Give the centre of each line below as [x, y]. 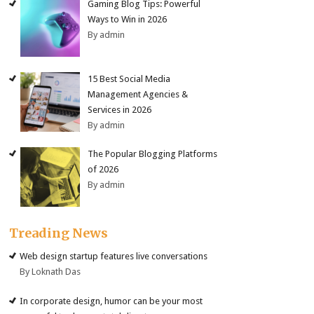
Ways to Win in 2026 [128, 20]
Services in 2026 [120, 109]
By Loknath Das [50, 272]
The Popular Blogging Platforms [153, 154]
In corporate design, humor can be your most [111, 301]
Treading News [59, 233]
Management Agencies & [138, 94]
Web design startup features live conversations [114, 257]
